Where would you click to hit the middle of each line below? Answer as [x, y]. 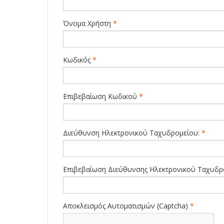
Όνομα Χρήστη [87, 23]
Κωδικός [77, 60]
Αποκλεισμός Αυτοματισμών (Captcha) [126, 206]
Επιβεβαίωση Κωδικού [100, 96]
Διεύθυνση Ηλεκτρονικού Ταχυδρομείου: [131, 133]
